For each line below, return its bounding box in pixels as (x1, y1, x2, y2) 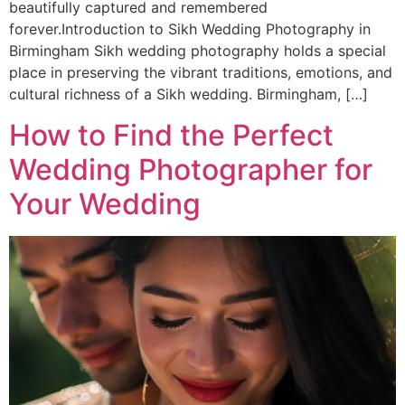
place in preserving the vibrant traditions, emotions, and (9, 63, 392, 82)
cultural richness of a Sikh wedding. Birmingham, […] (9, 85, 368, 104)
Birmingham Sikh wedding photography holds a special (9, 42, 386, 61)
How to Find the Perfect (9, 117, 334, 153)
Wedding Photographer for (9, 151, 372, 187)
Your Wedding (9, 185, 201, 221)
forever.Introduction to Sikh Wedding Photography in (9, 20, 371, 39)
